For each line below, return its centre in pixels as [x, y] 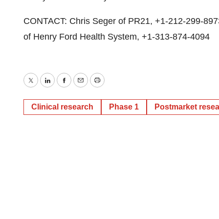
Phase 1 [124, 107]
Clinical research [62, 107]
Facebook [83, 87]
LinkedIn [63, 87]
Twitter [43, 87]
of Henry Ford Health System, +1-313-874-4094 [117, 37]
